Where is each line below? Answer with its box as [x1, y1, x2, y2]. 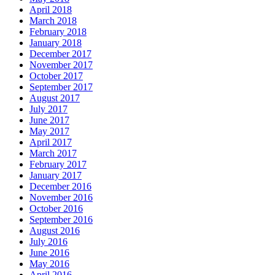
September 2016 [29, 214, 93, 225]
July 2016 [29, 236, 68, 247]
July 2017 [29, 103, 68, 114]
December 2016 [29, 180, 91, 192]
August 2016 [29, 225, 80, 236]
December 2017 [29, 48, 91, 59]
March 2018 [29, 15, 77, 26]
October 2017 [29, 70, 83, 81]
